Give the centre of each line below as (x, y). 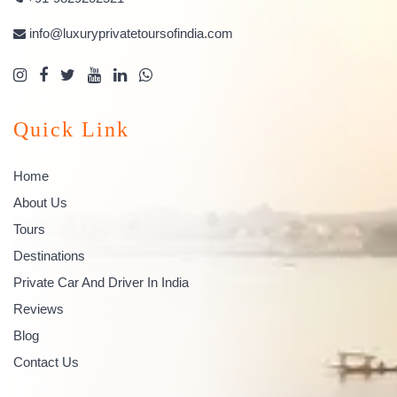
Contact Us (46, 362)
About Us (40, 202)
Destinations (49, 255)
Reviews (39, 308)
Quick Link (71, 129)
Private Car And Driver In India (101, 282)
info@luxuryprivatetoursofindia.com (131, 33)
